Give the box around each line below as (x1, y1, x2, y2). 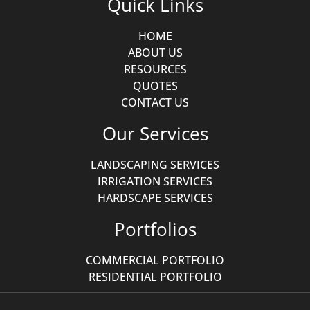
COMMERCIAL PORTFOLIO (86, 253, 224, 268)
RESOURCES (123, 62, 187, 77)
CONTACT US (121, 95, 189, 111)
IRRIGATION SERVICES (98, 174, 212, 190)
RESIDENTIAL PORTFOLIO (88, 269, 222, 285)
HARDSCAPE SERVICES (97, 190, 213, 206)
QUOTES (132, 78, 178, 94)
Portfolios (113, 217, 197, 242)
